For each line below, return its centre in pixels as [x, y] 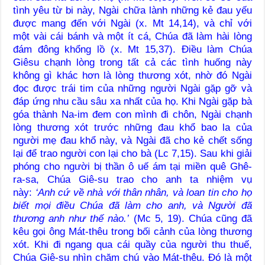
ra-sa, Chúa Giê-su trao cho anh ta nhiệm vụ [132, 179]
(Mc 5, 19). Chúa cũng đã [190, 218]
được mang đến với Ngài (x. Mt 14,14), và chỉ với [132, 23]
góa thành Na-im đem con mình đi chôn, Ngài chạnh [132, 114]
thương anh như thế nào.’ [71, 218]
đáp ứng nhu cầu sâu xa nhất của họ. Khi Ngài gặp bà [132, 101]
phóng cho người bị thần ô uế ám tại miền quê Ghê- [132, 166]
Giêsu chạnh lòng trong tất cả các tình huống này [132, 62]
